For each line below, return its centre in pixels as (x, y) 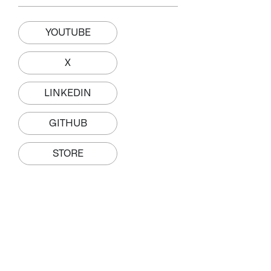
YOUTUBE (68, 33)
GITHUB (68, 123)
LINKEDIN (68, 93)
